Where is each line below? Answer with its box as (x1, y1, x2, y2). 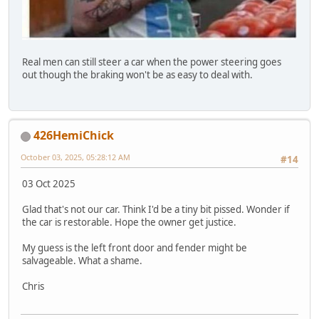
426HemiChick (33, 127, 114, 144)
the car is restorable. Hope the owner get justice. (22, 216, 236, 229)
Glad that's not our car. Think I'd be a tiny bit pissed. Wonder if (22, 203, 290, 216)
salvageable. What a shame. (22, 254, 142, 268)
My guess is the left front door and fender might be (22, 241, 247, 255)
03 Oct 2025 (22, 177, 75, 191)
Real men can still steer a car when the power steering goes (22, 55, 281, 68)
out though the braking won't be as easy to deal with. (22, 68, 253, 81)
